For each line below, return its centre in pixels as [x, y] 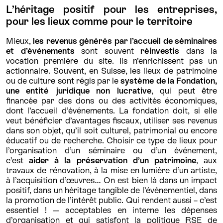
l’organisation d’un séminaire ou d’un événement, [111, 151]
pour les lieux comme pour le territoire [99, 22]
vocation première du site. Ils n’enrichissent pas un [111, 61]
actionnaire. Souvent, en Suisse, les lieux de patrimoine [111, 71]
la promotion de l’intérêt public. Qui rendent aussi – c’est [111, 200]
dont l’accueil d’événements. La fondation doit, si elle [111, 111]
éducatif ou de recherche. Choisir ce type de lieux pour [111, 141]
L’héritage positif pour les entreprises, [111, 10]
